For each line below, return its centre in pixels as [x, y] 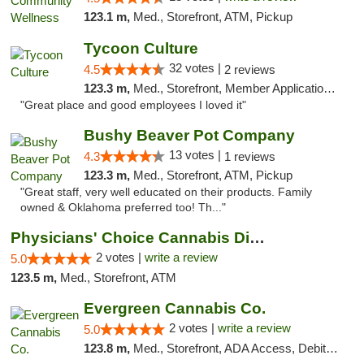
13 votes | [196, 155]
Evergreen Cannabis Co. [174, 308]
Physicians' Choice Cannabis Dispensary [257, 238]
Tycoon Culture [141, 48]
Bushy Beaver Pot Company [189, 135]
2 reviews [249, 69]
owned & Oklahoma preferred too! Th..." [123, 208]
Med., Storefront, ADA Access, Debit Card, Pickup [229, 348]
